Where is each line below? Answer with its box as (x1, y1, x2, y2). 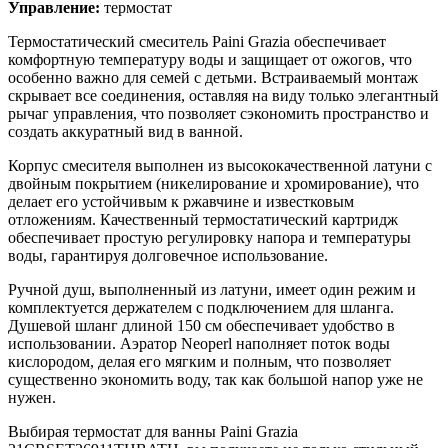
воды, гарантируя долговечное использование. (8, 246, 328, 264)
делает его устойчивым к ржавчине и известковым (8, 192, 354, 210)
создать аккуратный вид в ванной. (8, 122, 243, 140)
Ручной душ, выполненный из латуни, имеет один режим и (8, 280, 416, 298)
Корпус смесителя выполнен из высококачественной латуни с (8, 156, 432, 174)
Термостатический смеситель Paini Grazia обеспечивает (8, 32, 386, 50)
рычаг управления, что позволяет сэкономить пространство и (8, 104, 429, 122)
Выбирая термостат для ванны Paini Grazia (8, 422, 298, 440)
